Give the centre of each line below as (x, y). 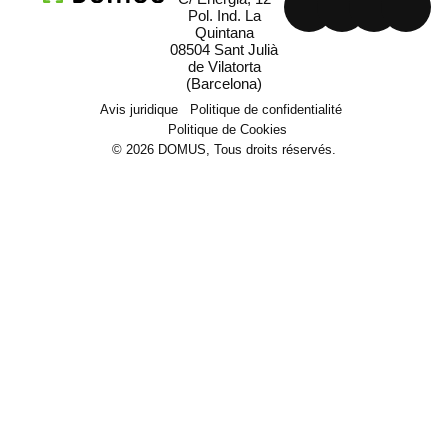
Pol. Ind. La (224, 15)
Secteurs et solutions (148, 356)
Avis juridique (139, 109)
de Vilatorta (224, 66)
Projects (93, 402)
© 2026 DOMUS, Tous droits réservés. (224, 149)
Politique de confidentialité (266, 109)
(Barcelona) (224, 83)
